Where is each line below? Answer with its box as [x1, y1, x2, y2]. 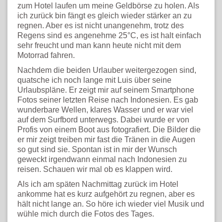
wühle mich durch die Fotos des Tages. [17, 209, 154, 218]
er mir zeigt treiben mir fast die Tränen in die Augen [17, 135, 195, 144]
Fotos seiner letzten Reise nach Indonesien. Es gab [17, 95, 198, 104]
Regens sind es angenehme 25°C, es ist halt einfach [17, 31, 201, 40]
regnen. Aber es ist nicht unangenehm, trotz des [17, 21, 184, 30]
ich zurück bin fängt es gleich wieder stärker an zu [17, 11, 192, 20]
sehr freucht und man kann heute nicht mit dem [17, 41, 181, 50]
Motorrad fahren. [17, 51, 75, 59]
